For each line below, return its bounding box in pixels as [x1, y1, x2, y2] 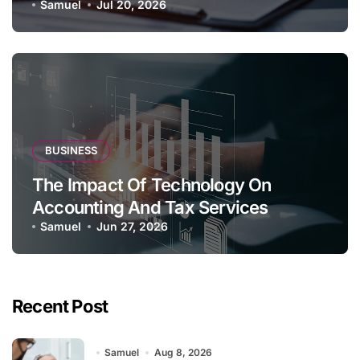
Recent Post [12, 296, 108, 317]
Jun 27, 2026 [96, 219, 168, 234]
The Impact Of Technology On [32, 174, 272, 196]
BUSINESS [45, 144, 97, 157]
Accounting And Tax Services [32, 197, 268, 219]
